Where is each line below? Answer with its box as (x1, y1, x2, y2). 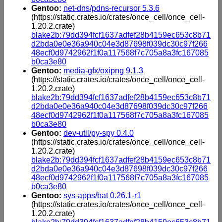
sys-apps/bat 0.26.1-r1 (63, 191, 141, 200)
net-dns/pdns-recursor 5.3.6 (63, 3, 160, 12)
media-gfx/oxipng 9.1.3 (63, 66, 143, 75)
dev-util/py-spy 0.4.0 (63, 128, 134, 137)
